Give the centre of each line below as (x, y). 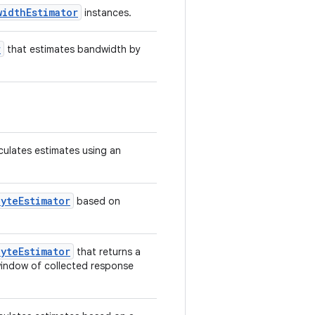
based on (97, 201)
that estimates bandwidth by (72, 49)
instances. (107, 13)
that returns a (107, 252)
